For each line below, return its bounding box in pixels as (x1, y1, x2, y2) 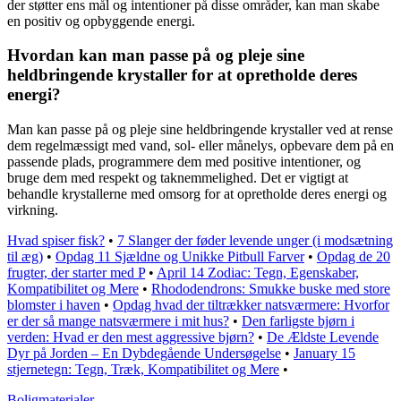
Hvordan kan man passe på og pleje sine (7, 46, 304, 65)
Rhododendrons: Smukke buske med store (151, 281, 390, 296)
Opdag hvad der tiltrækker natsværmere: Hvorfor (113, 297, 389, 312)
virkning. (7, 202, 58, 218)
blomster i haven (7, 297, 100, 312)
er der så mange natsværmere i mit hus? (7, 313, 229, 328)
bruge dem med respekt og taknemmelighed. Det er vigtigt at (7, 170, 348, 185)
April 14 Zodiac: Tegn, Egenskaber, (157, 265, 359, 280)
